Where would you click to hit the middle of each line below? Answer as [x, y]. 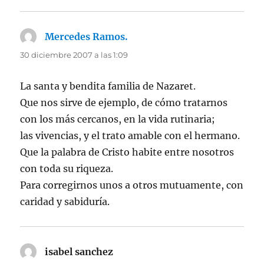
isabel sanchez [79, 251]
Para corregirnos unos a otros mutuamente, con [132, 185]
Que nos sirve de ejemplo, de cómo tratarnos [124, 102]
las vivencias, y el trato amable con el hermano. [130, 135]
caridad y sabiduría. [65, 201]
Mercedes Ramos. [87, 36]
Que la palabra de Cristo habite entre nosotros [127, 152]
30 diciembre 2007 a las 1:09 [74, 55]
